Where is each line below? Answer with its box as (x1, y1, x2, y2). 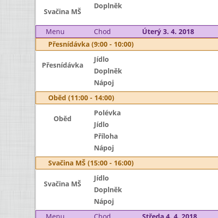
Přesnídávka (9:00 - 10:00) (48, 39, 134, 49)
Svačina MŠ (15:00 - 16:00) (48, 158, 134, 167)
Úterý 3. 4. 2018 (142, 27, 194, 36)
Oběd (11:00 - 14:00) (48, 93, 114, 102)
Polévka (93, 108, 121, 117)
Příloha (93, 131, 118, 141)
